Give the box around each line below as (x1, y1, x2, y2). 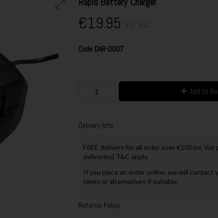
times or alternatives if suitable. (83, 177, 179, 185)
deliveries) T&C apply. (83, 152, 150, 161)
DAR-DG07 (94, 43, 124, 54)
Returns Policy (78, 200, 120, 210)
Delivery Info (78, 120, 113, 131)
